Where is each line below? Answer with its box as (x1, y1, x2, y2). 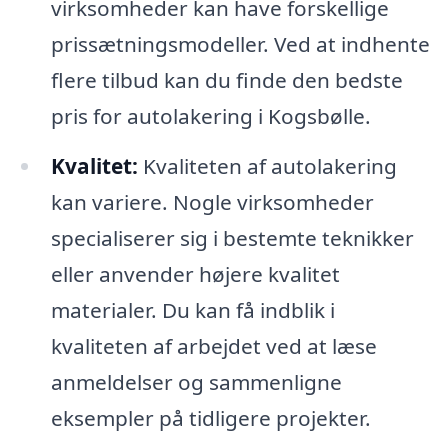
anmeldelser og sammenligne (50, 368, 342, 397)
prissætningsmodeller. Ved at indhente (50, 30, 430, 59)
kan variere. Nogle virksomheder (50, 188, 374, 217)
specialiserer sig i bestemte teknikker (50, 224, 414, 253)
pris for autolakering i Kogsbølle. (50, 102, 371, 131)
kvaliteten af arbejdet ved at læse (50, 332, 377, 361)
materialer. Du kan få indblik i (50, 296, 335, 325)
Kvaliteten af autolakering (137, 152, 397, 181)
